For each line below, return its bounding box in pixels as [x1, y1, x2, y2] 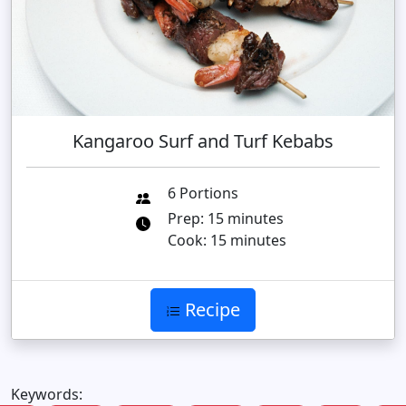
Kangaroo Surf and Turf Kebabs [72, 129, 333, 154]
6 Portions [168, 183, 238, 204]
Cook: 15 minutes [168, 230, 286, 251]
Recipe [180, 297, 240, 323]
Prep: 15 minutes [168, 208, 284, 229]
